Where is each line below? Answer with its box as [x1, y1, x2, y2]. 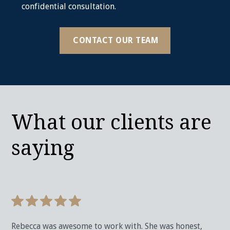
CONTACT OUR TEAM [73, 35, 159, 46]
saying [11, 136, 75, 161]
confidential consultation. [22, 2, 117, 12]
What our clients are [11, 110, 212, 135]
